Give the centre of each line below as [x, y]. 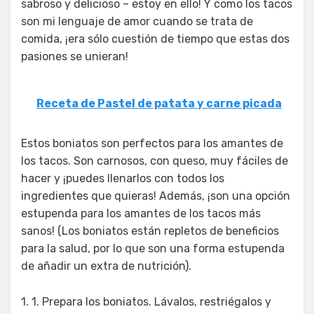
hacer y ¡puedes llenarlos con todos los [123, 178]
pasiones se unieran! [75, 56]
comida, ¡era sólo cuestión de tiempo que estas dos [155, 39]
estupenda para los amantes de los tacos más [141, 213]
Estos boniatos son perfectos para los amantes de [152, 143]
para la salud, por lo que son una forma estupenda [153, 248]
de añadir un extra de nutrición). [106, 266]
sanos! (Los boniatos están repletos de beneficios [150, 231]
